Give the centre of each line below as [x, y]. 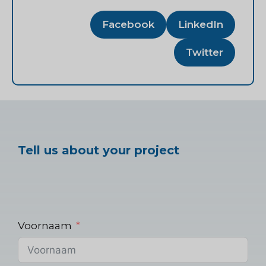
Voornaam [45, 226]
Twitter [205, 52]
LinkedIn [201, 24]
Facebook [128, 24]
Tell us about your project [99, 151]
